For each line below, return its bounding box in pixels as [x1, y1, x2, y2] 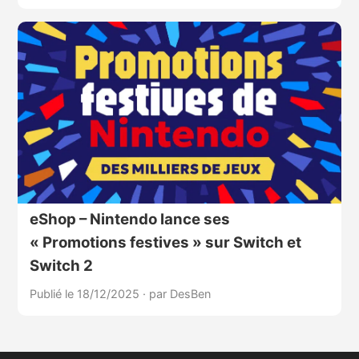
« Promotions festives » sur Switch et [29, 233, 301, 252]
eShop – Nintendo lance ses [29, 210, 230, 229]
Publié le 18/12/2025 [29, 287, 143, 301]
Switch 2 [29, 256, 93, 276]
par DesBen [148, 287, 211, 301]
